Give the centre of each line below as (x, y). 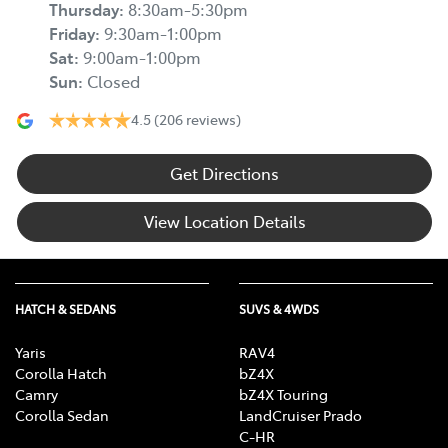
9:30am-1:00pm (163, 33)
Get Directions (224, 173)
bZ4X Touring (283, 394)
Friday (72, 33)
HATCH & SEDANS (65, 309)
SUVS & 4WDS (279, 309)
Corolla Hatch (61, 373)
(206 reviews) (197, 119)
